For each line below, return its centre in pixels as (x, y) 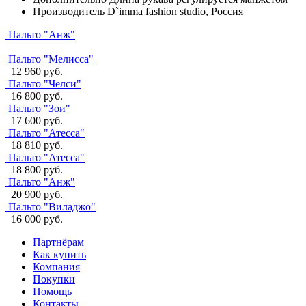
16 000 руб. (37, 219)
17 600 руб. (37, 120)
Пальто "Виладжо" (52, 206)
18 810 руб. (37, 145)
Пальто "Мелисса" (51, 59)
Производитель (69, 11)
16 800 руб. (37, 96)
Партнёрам (58, 242)
